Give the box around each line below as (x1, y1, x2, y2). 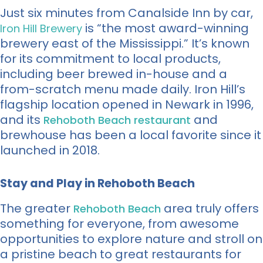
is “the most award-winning (82, 19, 249, 36)
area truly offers (161, 200, 259, 217)
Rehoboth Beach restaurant (43, 112, 191, 127)
